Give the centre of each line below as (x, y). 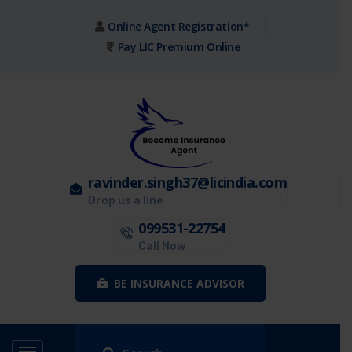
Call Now (162, 246)
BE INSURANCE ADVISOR (179, 283)
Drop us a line (125, 201)
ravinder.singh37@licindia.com (187, 182)
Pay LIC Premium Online (179, 47)
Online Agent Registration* (179, 26)
